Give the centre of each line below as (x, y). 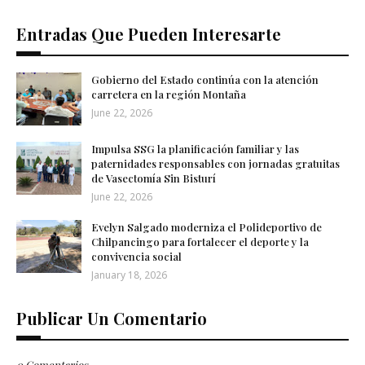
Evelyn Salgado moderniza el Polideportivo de (207, 227)
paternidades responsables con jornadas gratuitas (215, 164)
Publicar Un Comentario (112, 319)
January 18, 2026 (129, 275)
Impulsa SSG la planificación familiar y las (195, 149)
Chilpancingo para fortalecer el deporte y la (200, 242)
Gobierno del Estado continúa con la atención (205, 80)
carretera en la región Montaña (169, 95)
